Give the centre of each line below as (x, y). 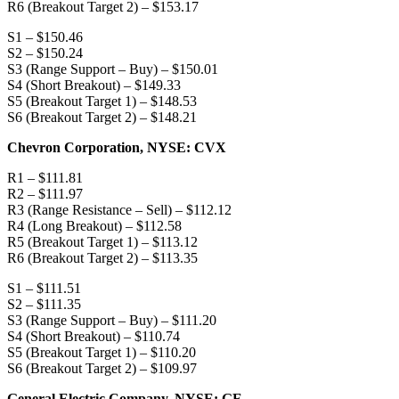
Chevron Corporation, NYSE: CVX (117, 147)
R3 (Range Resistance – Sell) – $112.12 (119, 209)
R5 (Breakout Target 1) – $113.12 (102, 241)
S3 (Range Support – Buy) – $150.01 (113, 69)
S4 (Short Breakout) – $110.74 (94, 336)
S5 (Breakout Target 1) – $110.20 (102, 352)
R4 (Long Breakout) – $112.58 (94, 225)
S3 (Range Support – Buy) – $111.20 (112, 320)
